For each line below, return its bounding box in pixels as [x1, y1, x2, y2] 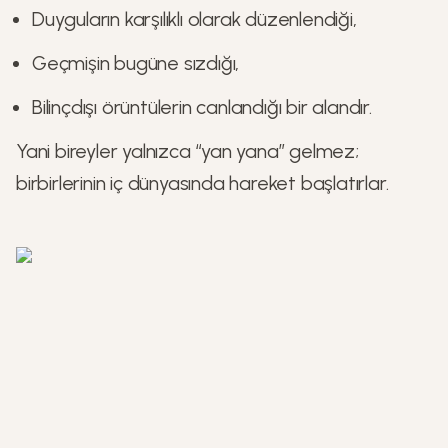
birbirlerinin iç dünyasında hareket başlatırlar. [16, 171, 389, 195]
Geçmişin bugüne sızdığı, [32, 51, 240, 75]
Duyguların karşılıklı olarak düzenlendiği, [32, 7, 357, 31]
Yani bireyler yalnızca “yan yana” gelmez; [16, 139, 359, 163]
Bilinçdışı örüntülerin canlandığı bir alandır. [32, 95, 372, 119]
